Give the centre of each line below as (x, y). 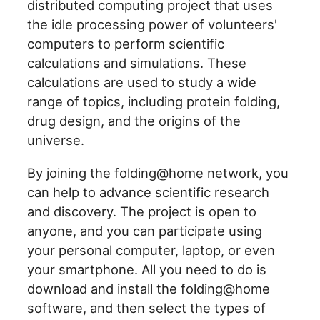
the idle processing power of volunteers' (152, 25)
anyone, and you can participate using (145, 230)
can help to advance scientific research (149, 192)
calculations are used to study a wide (142, 82)
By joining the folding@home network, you (158, 172)
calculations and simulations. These (137, 63)
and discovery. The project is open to (142, 211)
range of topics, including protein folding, (154, 102)
